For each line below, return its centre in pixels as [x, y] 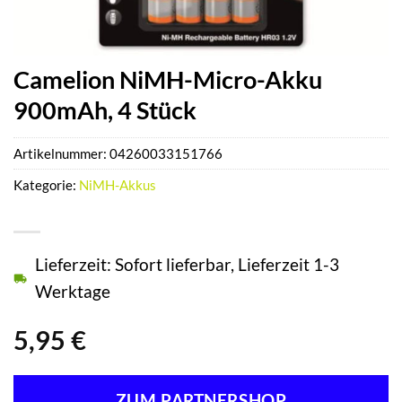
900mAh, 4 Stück [105, 109]
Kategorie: [46, 184]
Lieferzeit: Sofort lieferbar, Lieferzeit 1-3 [187, 264]
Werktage [73, 291]
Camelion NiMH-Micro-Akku [168, 79]
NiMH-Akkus [118, 184]
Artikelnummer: [61, 153]
